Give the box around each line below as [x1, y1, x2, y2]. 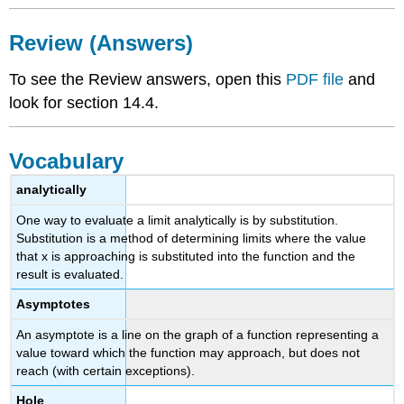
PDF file [286, 69, 344, 88]
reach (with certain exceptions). [16, 363, 196, 378]
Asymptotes [16, 297, 91, 312]
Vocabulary [9, 148, 124, 173]
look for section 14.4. [9, 93, 160, 112]
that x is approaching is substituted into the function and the [16, 248, 356, 263]
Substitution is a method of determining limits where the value [16, 230, 367, 245]
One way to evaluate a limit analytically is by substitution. [16, 212, 339, 227]
